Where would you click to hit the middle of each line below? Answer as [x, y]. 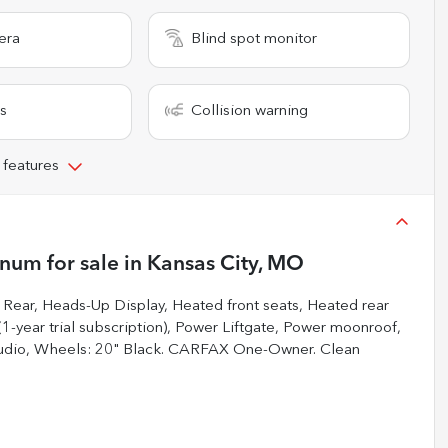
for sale [80, 264]
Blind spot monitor [254, 39]
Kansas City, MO [225, 264]
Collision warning [250, 111]
